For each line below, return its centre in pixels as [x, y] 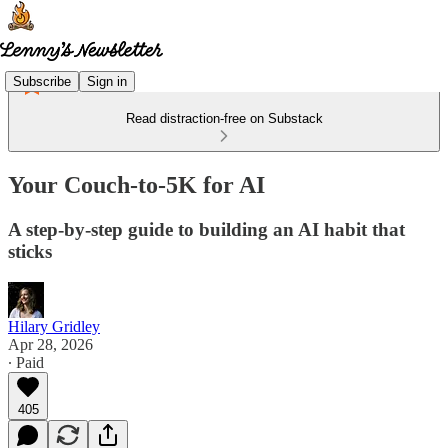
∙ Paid [26, 362]
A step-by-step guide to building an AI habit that [206, 229]
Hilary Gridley [54, 326]
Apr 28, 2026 [50, 344]
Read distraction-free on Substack [224, 118]
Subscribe [42, 81]
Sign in [107, 81]
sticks [30, 251]
